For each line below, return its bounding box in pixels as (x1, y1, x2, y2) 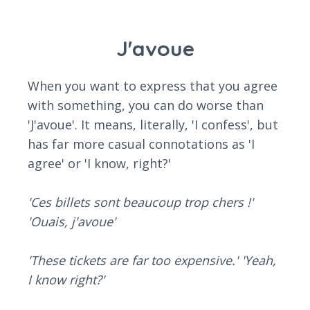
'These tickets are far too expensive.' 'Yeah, (28, 252, 276, 269)
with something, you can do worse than (28, 97, 264, 114)
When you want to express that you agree (28, 77, 277, 95)
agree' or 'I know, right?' (28, 155, 171, 172)
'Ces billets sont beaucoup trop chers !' (28, 194, 253, 211)
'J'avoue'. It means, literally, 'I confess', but (28, 116, 278, 134)
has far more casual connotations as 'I (28, 136, 255, 153)
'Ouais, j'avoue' (28, 213, 116, 230)
